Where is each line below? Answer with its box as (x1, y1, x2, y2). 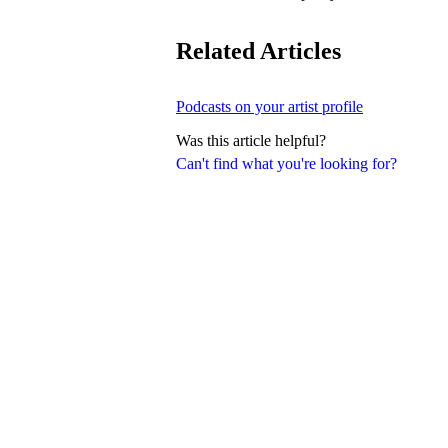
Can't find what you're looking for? (176, 154, 397, 172)
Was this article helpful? (176, 131, 326, 149)
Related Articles (176, 37, 341, 64)
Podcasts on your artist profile (176, 97, 363, 115)
